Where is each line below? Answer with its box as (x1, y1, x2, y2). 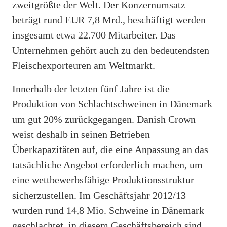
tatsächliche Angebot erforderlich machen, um (12, 159, 203, 170)
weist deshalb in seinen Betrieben (12, 128, 150, 140)
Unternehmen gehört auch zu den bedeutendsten (12, 44, 209, 56)
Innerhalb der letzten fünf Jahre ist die (12, 83, 170, 94)
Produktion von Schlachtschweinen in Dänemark (12, 98, 212, 109)
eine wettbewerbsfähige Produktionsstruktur (12, 174, 194, 185)
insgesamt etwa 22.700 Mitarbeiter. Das (12, 29, 176, 41)
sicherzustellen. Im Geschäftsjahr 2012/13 (12, 189, 186, 201)
